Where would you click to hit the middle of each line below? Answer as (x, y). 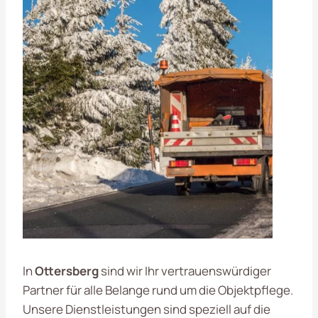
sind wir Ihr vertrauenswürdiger (185, 270)
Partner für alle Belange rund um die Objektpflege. (158, 290)
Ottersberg (67, 270)
